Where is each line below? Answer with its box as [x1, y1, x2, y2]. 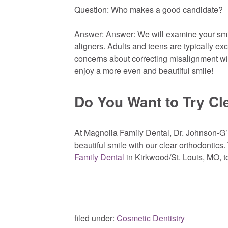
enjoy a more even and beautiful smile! [74, 65, 213, 77]
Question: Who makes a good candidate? [74, 4, 223, 16]
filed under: [74, 212, 117, 224]
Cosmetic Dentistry [117, 212, 185, 224]
